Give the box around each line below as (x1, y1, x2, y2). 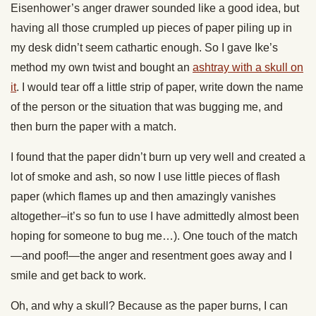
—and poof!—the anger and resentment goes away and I (11, 250, 292, 262)
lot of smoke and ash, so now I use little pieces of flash (11, 171, 280, 183)
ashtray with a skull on (193, 61, 303, 73)
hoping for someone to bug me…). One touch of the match (11, 230, 298, 242)
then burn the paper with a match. (11, 121, 176, 133)
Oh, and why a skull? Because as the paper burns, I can (11, 300, 288, 312)
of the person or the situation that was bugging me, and (11, 101, 283, 113)
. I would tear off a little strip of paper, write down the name (16, 81, 303, 93)
